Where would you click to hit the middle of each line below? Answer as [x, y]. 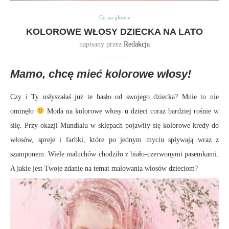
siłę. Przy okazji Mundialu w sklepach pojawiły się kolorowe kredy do [114, 125]
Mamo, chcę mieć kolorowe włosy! [102, 74]
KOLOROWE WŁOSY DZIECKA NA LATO [114, 31]
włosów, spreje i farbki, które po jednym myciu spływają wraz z [114, 140]
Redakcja [137, 44]
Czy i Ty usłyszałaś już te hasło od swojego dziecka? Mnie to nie [114, 97]
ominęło [24, 111]
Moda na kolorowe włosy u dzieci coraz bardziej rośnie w [132, 111]
